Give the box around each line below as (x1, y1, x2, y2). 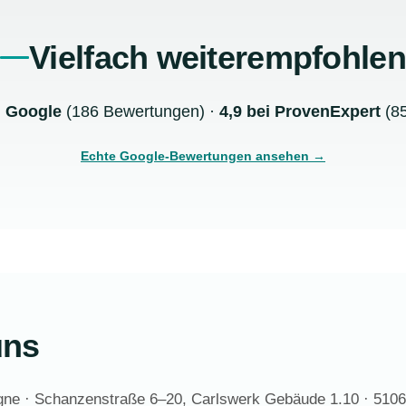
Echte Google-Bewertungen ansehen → (81, 148, 325, 163)
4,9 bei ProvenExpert (218, 101, 381, 121)
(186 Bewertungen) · (61, 101, 219, 121)
